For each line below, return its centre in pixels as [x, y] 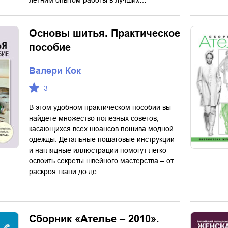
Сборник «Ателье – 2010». [94, 219]
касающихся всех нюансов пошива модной [101, 129]
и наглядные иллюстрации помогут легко [98, 150]
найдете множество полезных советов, [94, 118]
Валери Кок [55, 71]
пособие [50, 47]
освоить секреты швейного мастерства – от [101, 161]
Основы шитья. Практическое [105, 33]
